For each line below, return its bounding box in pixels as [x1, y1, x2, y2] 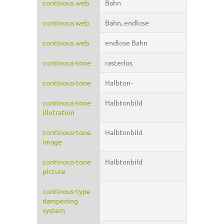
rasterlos [105, 58, 132, 67]
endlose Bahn [105, 38, 147, 47]
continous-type [42, 186, 90, 196]
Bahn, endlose [105, 18, 149, 27]
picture [42, 166, 65, 176]
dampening [42, 196, 78, 205]
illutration [42, 107, 74, 117]
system [42, 205, 65, 215]
